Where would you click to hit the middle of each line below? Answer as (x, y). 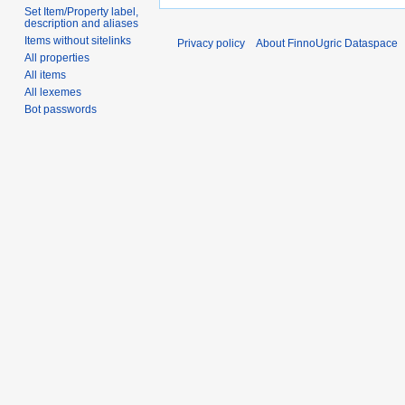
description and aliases (82, 24)
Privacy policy (211, 44)
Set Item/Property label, (82, 12)
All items (46, 75)
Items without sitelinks (78, 41)
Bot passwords (61, 110)
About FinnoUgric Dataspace (327, 44)
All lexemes (53, 93)
